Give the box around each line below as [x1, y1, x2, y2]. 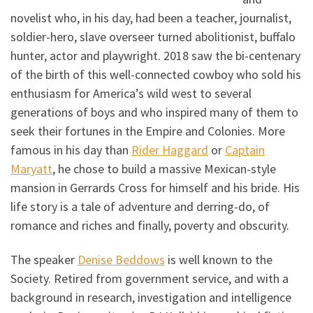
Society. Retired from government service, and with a [10, 270, 289, 287]
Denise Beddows [78, 252, 165, 268]
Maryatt [10, 160, 52, 177]
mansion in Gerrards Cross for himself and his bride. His [10, 179, 300, 196]
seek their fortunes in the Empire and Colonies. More [10, 122, 285, 139]
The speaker [10, 252, 78, 268]
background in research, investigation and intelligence [10, 289, 291, 306]
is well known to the [165, 252, 272, 268]
